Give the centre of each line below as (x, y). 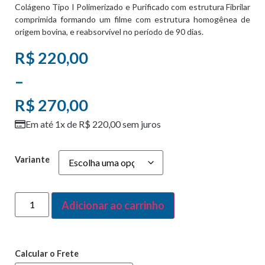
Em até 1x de (52, 124)
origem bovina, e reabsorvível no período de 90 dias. (109, 31)
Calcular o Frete (47, 254)
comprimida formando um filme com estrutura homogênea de (132, 19)
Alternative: (199, 201)
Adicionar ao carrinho (113, 206)
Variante (32, 159)
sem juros (141, 124)
